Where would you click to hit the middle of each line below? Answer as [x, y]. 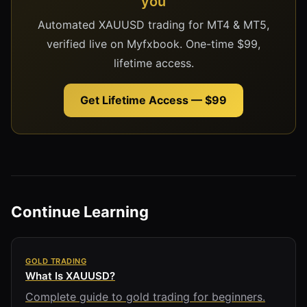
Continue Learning [80, 211]
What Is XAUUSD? [70, 275]
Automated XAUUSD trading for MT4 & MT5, [153, 24]
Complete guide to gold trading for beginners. [145, 296]
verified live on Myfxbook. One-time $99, [153, 44]
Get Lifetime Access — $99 [153, 100]
